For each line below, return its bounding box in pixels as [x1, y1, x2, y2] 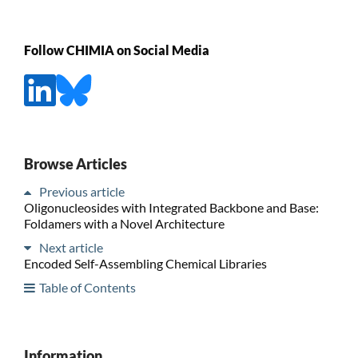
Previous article [38, 183, 125, 199]
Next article [38, 239, 103, 255]
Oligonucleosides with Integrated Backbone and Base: [23, 199, 319, 215]
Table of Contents [38, 279, 136, 295]
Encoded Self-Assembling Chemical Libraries [23, 255, 267, 271]
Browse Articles [23, 154, 127, 173]
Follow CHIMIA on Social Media [23, 42, 209, 58]
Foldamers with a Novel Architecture [23, 215, 225, 231]
